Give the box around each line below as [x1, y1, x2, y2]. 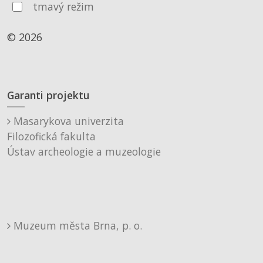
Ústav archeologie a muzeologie [7, 144, 161, 159]
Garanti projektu [7, 87, 90, 102]
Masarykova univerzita [11, 113, 124, 128]
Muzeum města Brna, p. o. [11, 218, 142, 232]
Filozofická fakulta [7, 129, 96, 143]
